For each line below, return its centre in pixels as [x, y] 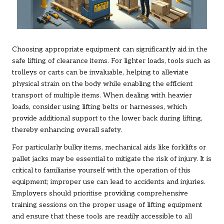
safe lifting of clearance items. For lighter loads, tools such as [111, 61]
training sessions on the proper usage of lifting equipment [107, 205]
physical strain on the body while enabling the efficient [102, 84]
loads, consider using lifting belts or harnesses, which [99, 107]
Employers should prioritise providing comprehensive [100, 193]
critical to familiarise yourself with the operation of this [101, 170]
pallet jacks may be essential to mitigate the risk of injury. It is [112, 159]
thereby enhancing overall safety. [67, 130]
